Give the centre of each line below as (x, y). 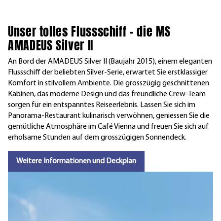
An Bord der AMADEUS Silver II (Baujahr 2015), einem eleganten (110, 61)
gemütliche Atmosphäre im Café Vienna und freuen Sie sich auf (108, 127)
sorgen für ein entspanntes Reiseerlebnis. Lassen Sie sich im (102, 105)
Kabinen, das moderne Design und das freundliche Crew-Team (107, 94)
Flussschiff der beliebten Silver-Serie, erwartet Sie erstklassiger (108, 72)
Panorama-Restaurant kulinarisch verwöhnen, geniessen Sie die (109, 116)
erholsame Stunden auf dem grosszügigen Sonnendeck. (97, 137)
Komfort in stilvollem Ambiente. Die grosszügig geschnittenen (109, 83)
